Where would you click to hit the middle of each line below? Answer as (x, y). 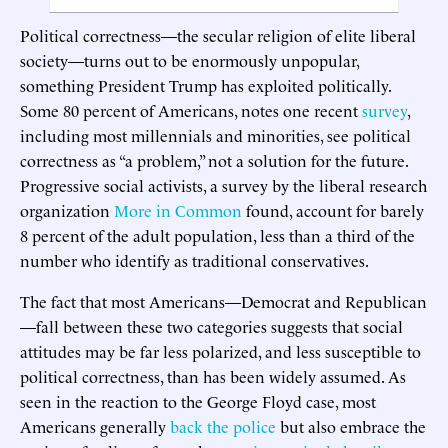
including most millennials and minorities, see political (215, 134)
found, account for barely (333, 209)
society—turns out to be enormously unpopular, (189, 59)
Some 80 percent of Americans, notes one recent (191, 109)
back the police (223, 425)
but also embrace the (351, 425)
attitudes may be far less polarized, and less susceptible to (220, 350)
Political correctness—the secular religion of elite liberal (218, 34)
